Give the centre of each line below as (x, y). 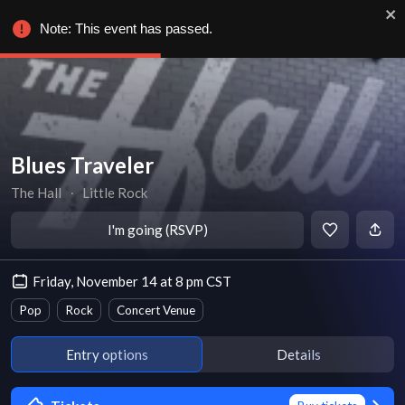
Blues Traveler (82, 165)
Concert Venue (156, 310)
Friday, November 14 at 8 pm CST (132, 281)
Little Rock (115, 193)
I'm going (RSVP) (157, 230)
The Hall (36, 193)
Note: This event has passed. (126, 28)
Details (298, 354)
